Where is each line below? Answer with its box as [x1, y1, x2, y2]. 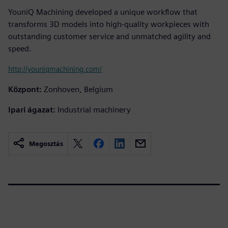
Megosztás [29, 139, 63, 148]
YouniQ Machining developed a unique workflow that [8, 7, 197, 17]
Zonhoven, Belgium [44, 84, 113, 94]
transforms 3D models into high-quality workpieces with [8, 19, 209, 29]
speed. [8, 43, 32, 53]
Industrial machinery [58, 104, 131, 115]
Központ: [8, 84, 42, 94]
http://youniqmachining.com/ [8, 64, 102, 73]
